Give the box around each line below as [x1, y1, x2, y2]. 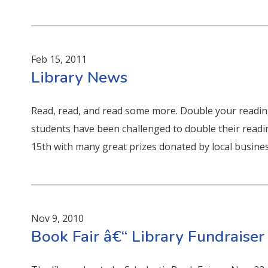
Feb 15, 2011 [31, 52, 87, 66]
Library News [31, 66, 128, 88]
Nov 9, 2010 [31, 211, 84, 225]
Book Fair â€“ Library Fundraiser [31, 226, 265, 247]
